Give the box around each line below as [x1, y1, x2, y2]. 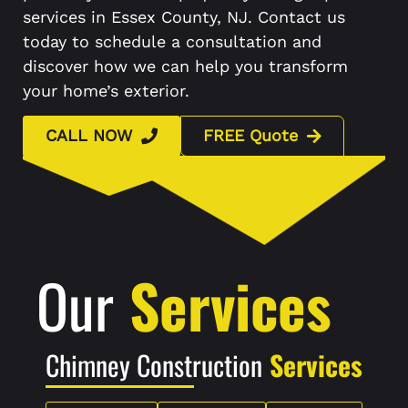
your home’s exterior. [23, 81, 189, 101]
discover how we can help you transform [23, 56, 348, 76]
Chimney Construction [46, 344, 262, 386]
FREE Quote [203, 126, 298, 146]
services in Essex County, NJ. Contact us [23, 7, 345, 27]
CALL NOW [46, 126, 132, 146]
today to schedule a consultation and [23, 32, 321, 52]
